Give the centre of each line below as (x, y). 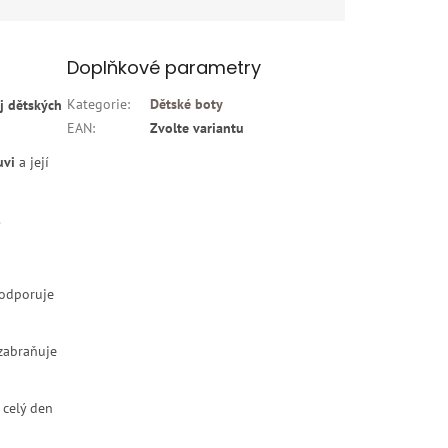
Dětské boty (187, 104)
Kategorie (97, 104)
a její (32, 162)
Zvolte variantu (197, 128)
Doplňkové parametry (164, 68)
